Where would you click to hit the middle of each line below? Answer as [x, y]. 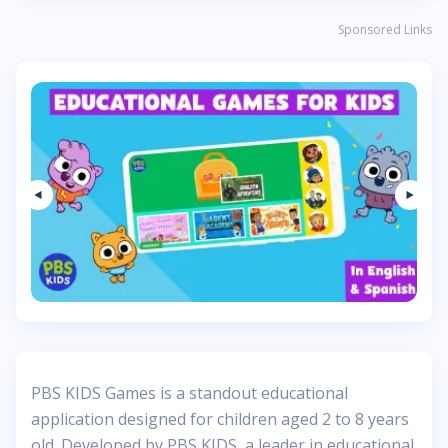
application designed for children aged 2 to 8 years [220, 419]
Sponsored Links [385, 29]
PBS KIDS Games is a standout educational [189, 393]
